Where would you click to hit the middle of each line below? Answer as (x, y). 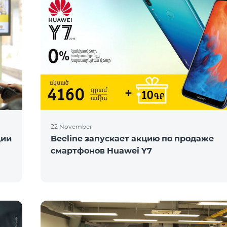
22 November (71, 126)
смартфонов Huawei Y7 (101, 151)
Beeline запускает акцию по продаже (132, 139)
